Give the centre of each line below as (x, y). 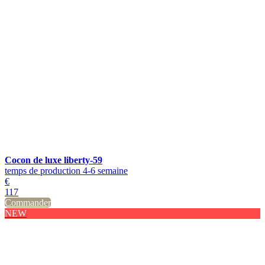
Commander (28, 203)
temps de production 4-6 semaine (66, 171)
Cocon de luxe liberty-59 (54, 160)
